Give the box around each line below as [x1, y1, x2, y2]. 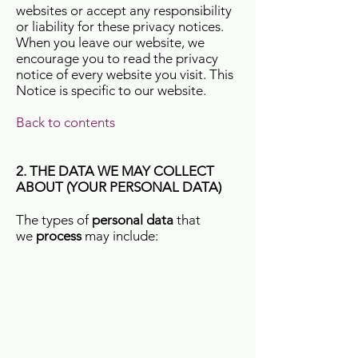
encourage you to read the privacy [16, 50, 218, 66]
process [36, 228, 85, 244]
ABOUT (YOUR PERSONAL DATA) [16, 179, 221, 195]
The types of [16, 212, 92, 228]
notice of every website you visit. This [16, 66, 233, 82]
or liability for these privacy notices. [16, 18, 224, 34]
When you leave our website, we [16, 34, 205, 50]
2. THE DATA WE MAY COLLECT [16, 163, 214, 179]
